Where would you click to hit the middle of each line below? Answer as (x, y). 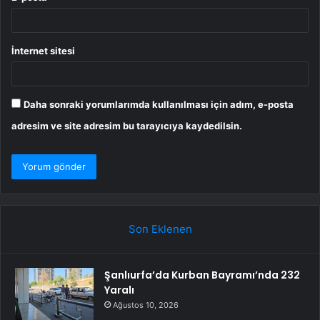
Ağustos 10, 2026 (146, 305)
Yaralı (119, 290)
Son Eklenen (160, 229)
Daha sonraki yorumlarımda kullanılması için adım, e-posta (159, 105)
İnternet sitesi (43, 51)
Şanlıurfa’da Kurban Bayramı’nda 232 (202, 275)
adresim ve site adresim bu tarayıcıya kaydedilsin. (127, 126)
